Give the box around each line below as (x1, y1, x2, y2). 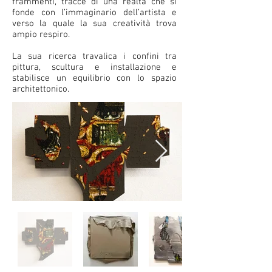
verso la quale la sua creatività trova (12, 18, 177, 29)
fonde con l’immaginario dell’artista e (12, 7, 177, 18)
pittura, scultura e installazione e (12, 62, 177, 73)
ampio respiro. (12, 29, 70, 40)
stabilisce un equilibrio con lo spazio (12, 73, 177, 84)
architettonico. (12, 84, 69, 95)
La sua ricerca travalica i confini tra (12, 51, 177, 62)
